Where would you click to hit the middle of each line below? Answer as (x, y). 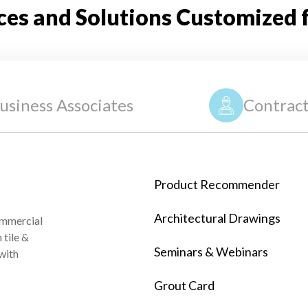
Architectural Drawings (217, 218)
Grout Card (184, 285)
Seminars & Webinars (211, 251)
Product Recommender (217, 184)
